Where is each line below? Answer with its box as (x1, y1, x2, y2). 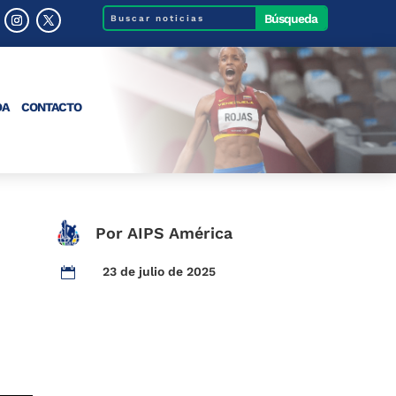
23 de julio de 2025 (103, 263, 217, 278)
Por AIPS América (95, 223, 233, 242)
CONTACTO (20, 100, 81, 114)
